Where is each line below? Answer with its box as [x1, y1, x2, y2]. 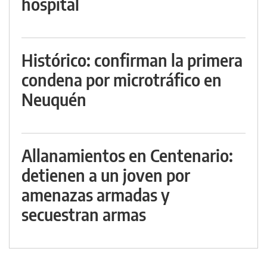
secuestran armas [21, 203, 146, 225]
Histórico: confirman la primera [21, 49, 243, 70]
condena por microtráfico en [21, 69, 222, 90]
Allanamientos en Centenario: [21, 144, 233, 166]
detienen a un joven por [21, 164, 190, 185]
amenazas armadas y [21, 184, 170, 205]
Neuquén [21, 88, 86, 110]
